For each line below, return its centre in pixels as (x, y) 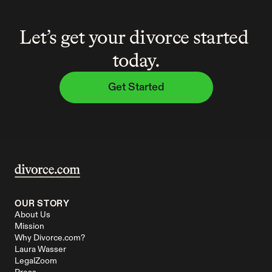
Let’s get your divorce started (134, 37)
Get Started (136, 87)
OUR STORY (42, 204)
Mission (29, 226)
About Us (32, 215)
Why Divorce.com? (50, 238)
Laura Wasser (40, 250)
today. (136, 60)
